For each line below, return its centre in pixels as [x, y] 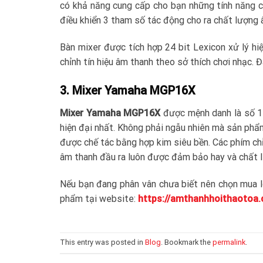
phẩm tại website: [99, 199]
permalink [229, 242]
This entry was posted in [102, 242]
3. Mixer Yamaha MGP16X [128, 91]
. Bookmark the [187, 242]
